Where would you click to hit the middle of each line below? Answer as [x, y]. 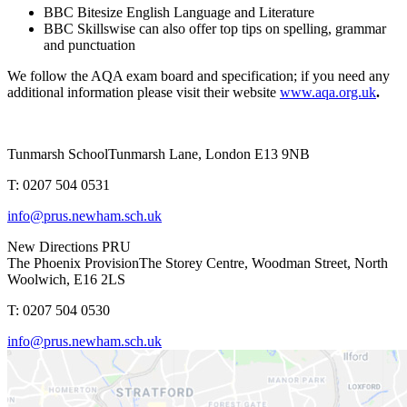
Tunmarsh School [58, 154]
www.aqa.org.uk [328, 92]
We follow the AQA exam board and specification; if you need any [199, 75]
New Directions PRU [69, 246]
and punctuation [89, 45]
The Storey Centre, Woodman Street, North [263, 263]
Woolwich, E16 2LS [66, 279]
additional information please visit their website [142, 92]
